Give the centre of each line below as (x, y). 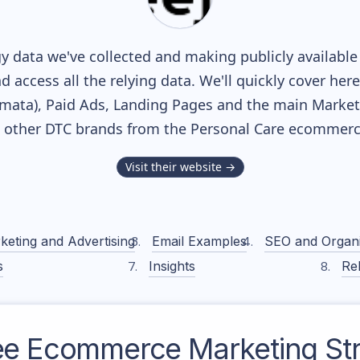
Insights (172, 266)
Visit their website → (180, 167)
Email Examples (200, 241)
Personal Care (237, 129)
